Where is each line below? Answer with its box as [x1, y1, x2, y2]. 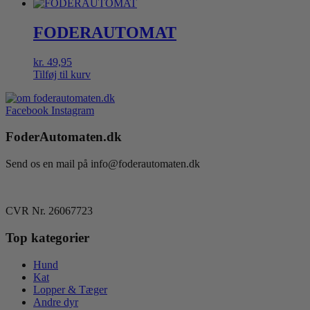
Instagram [51, 104, 94, 116]
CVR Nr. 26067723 [6, 205, 93, 217]
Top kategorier [6, 230, 89, 245]
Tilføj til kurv [33, 68, 91, 80]
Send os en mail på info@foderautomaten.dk [6, 158, 200, 170]
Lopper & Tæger [33, 283, 107, 295]
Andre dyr [33, 295, 78, 308]
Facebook [6, 104, 48, 116]
